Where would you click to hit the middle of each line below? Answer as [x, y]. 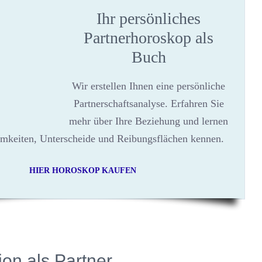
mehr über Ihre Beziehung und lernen [149, 121]
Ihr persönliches [149, 18]
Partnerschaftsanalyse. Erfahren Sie [149, 104]
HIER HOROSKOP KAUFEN [83, 170]
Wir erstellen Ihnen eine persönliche [149, 86]
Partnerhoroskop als [149, 38]
